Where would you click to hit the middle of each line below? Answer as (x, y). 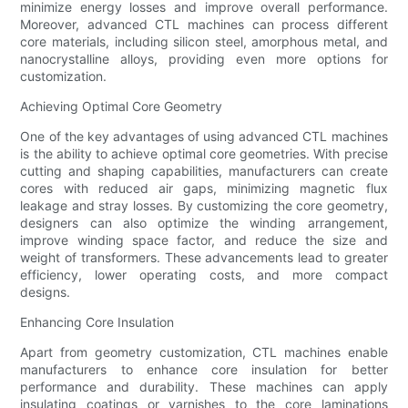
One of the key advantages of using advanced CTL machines (204, 137)
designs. (46, 292)
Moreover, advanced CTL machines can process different (204, 25)
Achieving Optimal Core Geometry (122, 107)
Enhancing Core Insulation (97, 322)
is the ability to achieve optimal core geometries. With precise (204, 154)
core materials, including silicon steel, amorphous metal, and (204, 42)
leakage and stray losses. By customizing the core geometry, (204, 206)
